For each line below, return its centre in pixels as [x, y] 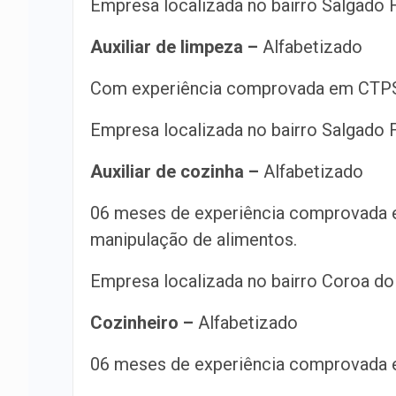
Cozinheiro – [142, 323]
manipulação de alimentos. [194, 240]
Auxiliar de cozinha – [175, 171]
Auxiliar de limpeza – [174, 47]
